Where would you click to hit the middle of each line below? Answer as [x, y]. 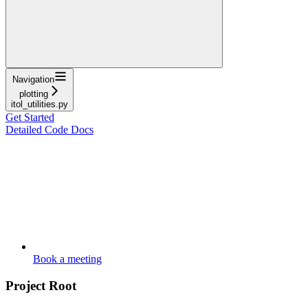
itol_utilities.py [40, 104]
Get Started [30, 117]
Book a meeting [67, 258]
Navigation [33, 79]
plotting [33, 93]
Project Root [41, 285]
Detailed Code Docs [49, 129]
